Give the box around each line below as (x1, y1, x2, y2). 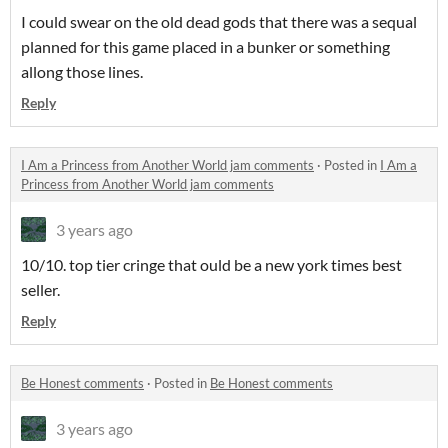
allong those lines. (21, 62, 143, 82)
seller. (21, 280, 60, 300)
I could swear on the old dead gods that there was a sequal (21, 12, 417, 32)
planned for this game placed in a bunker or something (21, 37, 390, 57)
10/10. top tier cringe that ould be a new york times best (21, 255, 402, 275)
